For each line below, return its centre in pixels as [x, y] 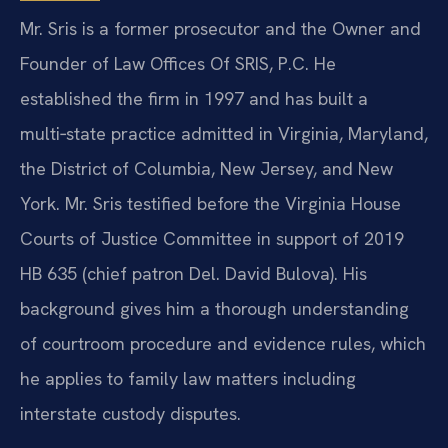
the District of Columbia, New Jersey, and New [206, 169]
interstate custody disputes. [130, 414]
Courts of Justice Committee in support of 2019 [212, 239]
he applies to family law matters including [188, 379]
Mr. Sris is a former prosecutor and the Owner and [220, 29]
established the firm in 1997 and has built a [194, 99]
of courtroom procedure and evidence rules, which [223, 344]
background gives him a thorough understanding [214, 309]
